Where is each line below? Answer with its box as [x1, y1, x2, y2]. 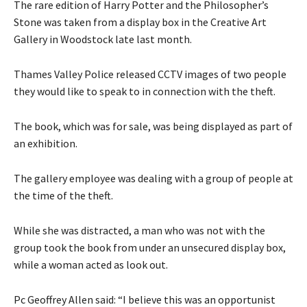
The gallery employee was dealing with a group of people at [14, 171, 293, 186]
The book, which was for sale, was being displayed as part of [14, 119, 293, 134]
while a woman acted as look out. [14, 258, 168, 272]
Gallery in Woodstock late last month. [14, 32, 192, 47]
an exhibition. [14, 136, 77, 151]
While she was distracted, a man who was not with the [14, 223, 265, 238]
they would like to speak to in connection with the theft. [14, 84, 275, 99]
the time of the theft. [14, 188, 113, 203]
